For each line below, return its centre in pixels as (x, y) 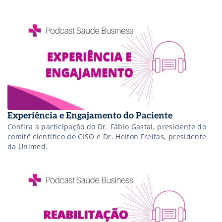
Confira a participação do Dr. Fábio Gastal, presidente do (107, 126)
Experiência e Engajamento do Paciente (90, 115)
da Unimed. (28, 146)
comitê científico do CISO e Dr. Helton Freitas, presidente (107, 136)
